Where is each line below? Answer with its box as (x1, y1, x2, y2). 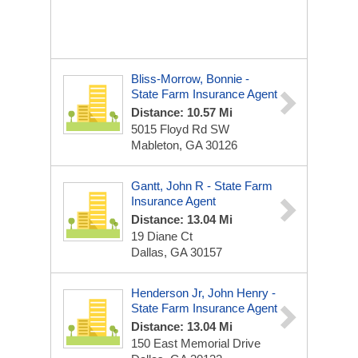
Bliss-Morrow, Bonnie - (131, 72, 249, 86)
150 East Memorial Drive (131, 336, 261, 350)
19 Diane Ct (131, 229, 193, 243)
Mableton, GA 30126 (131, 138, 237, 152)
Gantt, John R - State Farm (131, 179, 272, 193)
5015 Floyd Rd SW (131, 122, 229, 136)
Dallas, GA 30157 (131, 245, 222, 259)
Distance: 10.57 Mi (131, 105, 233, 119)
